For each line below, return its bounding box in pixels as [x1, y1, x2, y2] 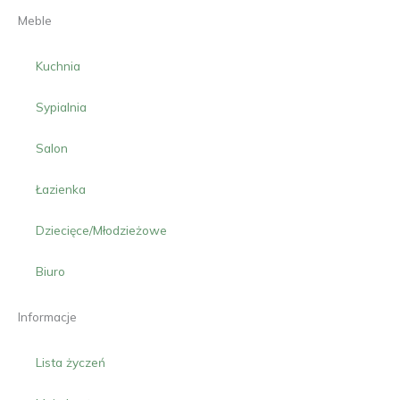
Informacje [18, 309, 77, 325]
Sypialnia [36, 99, 87, 115]
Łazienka [36, 181, 86, 197]
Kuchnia [36, 58, 80, 74]
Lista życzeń [36, 354, 105, 371]
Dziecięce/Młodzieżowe [36, 222, 167, 238]
